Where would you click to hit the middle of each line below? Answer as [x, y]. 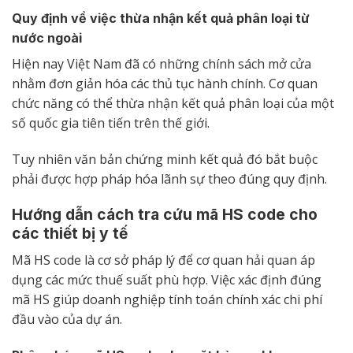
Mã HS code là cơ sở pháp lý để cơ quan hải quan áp [163, 260]
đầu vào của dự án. [67, 319]
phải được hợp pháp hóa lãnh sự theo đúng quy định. [169, 178]
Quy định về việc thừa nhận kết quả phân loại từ [161, 18]
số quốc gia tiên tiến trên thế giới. [112, 123]
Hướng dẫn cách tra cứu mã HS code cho [165, 215]
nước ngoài [47, 37]
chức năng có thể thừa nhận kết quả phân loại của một [173, 103]
